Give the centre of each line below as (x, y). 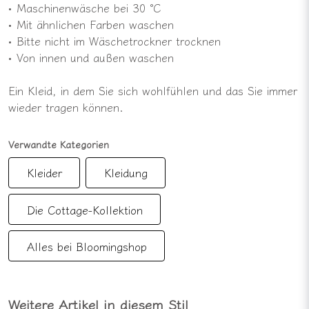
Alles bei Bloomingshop (87, 246)
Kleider (44, 173)
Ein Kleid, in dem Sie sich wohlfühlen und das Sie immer (153, 90)
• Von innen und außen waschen (91, 57)
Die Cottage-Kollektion (84, 209)
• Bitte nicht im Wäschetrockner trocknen (114, 40)
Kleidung (126, 173)
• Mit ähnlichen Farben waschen (91, 24)
